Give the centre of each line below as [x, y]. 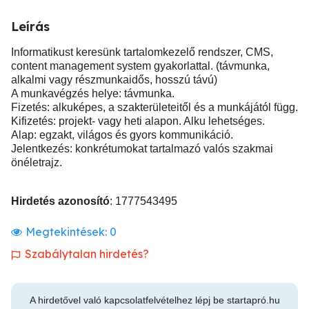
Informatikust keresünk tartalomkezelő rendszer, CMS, [142, 52]
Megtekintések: [68, 232]
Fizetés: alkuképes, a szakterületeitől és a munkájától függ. [154, 107]
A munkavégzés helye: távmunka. [93, 93]
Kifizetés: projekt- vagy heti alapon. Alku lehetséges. [138, 121]
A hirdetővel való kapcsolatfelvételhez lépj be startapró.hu [154, 300]
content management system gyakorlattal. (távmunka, [140, 66]
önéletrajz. [37, 162]
